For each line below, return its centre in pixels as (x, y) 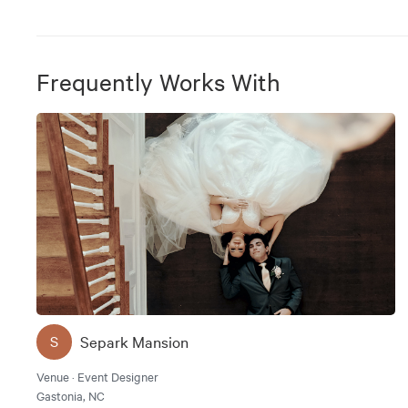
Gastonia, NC (71, 395)
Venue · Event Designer (97, 376)
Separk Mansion (134, 342)
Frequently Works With (158, 82)
